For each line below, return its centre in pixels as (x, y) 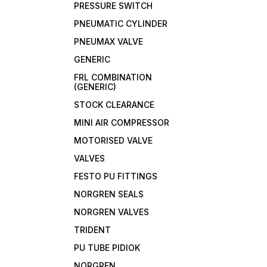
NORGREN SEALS (109, 194)
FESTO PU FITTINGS (116, 176)
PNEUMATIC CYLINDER (121, 24)
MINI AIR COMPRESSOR (122, 123)
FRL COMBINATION (113, 77)
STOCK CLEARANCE (114, 105)
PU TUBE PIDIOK (107, 248)
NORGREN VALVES (112, 212)
